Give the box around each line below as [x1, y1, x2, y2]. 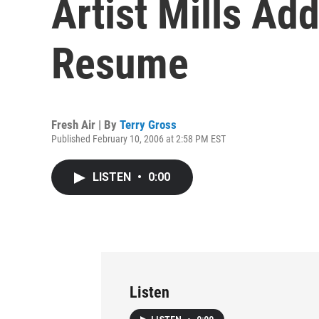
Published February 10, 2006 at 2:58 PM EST [51, 133, 226, 145]
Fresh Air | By [51, 117, 120, 132]
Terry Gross [120, 117, 177, 132]
